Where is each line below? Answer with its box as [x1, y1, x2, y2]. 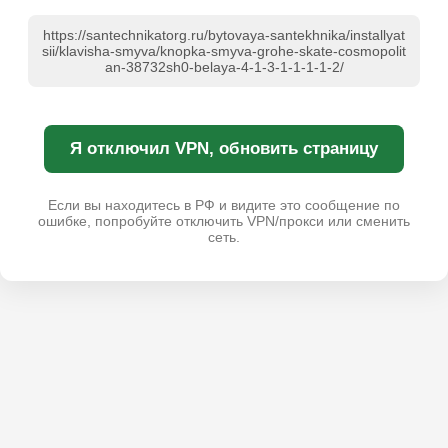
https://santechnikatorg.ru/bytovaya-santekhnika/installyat [43, 27, 405, 44]
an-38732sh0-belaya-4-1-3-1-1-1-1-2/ [104, 59, 344, 76]
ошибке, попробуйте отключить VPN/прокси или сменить [38, 213, 410, 230]
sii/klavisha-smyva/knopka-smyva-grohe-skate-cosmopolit [42, 43, 406, 60]
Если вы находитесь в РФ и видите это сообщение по [48, 197, 400, 214]
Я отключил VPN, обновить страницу [70, 139, 378, 159]
